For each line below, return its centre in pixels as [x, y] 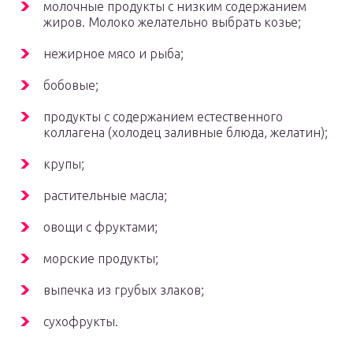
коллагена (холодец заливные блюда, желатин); [186, 133]
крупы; [64, 164]
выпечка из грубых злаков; [124, 290]
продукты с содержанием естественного [163, 117]
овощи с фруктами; [100, 227]
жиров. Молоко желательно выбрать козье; [172, 22]
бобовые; [71, 85]
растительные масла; [105, 196]
